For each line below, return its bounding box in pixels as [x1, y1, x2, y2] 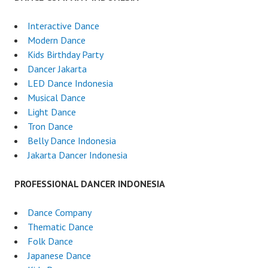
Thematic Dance [28, 220, 93, 233]
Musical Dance [28, 91, 86, 103]
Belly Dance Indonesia [28, 134, 116, 147]
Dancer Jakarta [28, 62, 87, 75]
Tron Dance [28, 120, 73, 132]
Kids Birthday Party [28, 48, 103, 60]
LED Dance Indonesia [28, 77, 113, 89]
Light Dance [28, 105, 76, 118]
